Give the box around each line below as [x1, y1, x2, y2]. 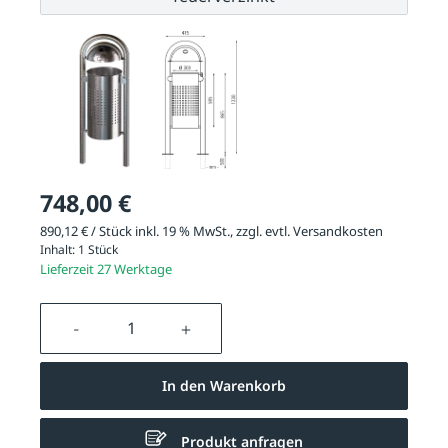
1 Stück [78, 241, 118, 259]
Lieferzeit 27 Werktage [40, 260, 172, 279]
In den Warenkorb [162, 376, 286, 396]
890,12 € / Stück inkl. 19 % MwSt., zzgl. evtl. [40, 221, 293, 240]
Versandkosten [293, 221, 383, 240]
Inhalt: [40, 241, 78, 259]
